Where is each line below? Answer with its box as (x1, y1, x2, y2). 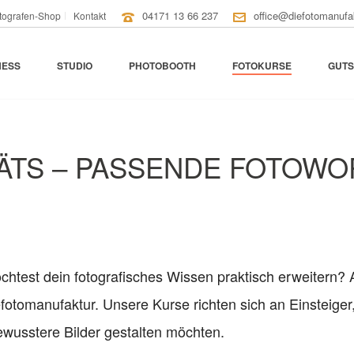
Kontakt (73, 9, 106, 22)
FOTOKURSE (232, 58, 292, 73)
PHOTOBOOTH (129, 58, 197, 73)
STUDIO (57, 58, 93, 73)
